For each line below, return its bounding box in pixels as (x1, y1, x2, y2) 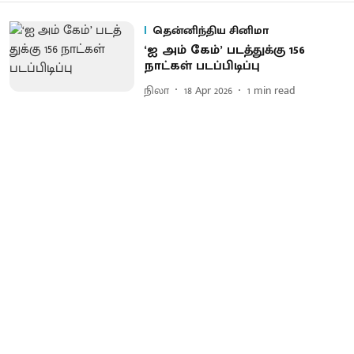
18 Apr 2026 (183, 81, 232, 100)
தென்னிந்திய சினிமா (152, 21, 269, 40)
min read (253, 81, 296, 100)
